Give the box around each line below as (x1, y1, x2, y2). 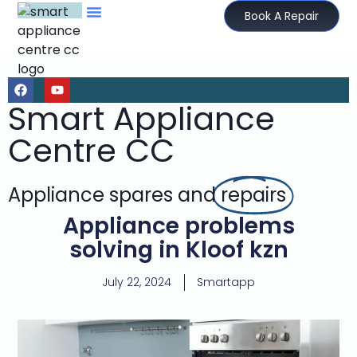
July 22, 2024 (102, 274, 171, 291)
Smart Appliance (8, 96, 275, 142)
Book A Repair (244, 8, 319, 24)
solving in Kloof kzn (69, 234, 288, 266)
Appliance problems (62, 210, 295, 242)
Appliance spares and (8, 182, 221, 209)
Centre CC (8, 128, 175, 174)
